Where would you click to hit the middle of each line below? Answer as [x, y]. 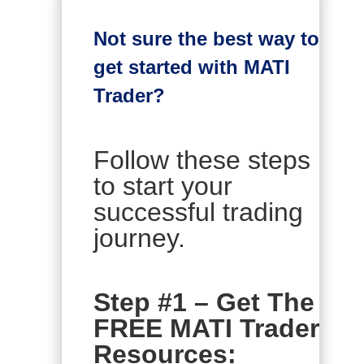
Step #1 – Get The [204, 302]
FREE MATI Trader [206, 328]
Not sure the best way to [206, 39]
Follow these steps [201, 160]
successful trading [198, 212]
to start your [162, 186]
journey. [139, 238]
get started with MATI [191, 67]
